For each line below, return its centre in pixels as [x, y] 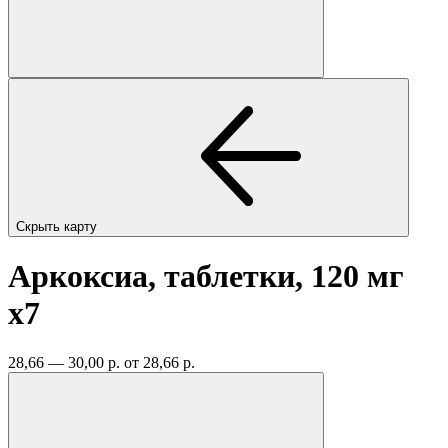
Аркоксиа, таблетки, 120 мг [206, 276]
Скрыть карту [58, 226]
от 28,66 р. [159, 362]
